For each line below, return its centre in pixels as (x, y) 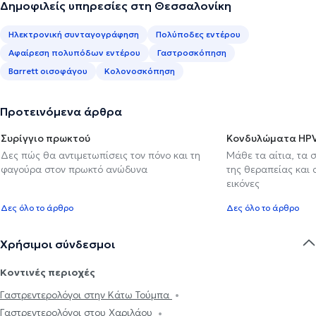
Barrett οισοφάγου (48, 71)
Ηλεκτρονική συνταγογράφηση (74, 34)
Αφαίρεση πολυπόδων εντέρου (74, 52)
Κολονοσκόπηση (140, 71)
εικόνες (243, 183)
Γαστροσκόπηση (192, 52)
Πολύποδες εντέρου (198, 34)
